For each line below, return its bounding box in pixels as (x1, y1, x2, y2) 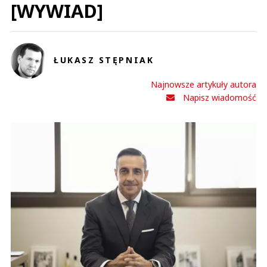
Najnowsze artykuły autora (151, 79, 256, 91)
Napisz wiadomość (183, 92, 256, 104)
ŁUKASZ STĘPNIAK (54, 54, 154, 66)
